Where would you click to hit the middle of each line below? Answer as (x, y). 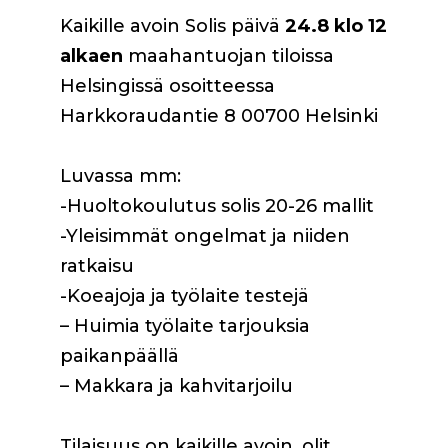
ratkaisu (97, 266)
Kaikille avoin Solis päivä (170, 26)
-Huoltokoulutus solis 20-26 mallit (217, 206)
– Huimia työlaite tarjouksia (185, 326)
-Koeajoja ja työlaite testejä (184, 296)
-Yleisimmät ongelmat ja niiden (205, 236)
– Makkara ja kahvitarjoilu (176, 386)
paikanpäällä (119, 356)
